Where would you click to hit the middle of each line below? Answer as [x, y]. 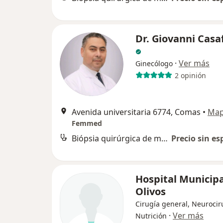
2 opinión [190, 75]
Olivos [151, 192]
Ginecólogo [154, 64]
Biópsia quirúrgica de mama [165, 139]
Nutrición [151, 216]
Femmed [87, 123]
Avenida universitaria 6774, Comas [136, 112]
